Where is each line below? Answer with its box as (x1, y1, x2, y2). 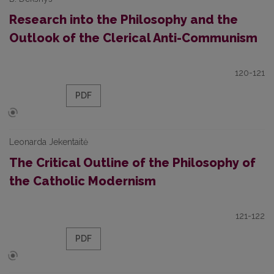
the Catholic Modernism (9, 174, 156, 188)
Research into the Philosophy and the (9, 12, 238, 27)
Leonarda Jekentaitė (9, 137, 88, 147)
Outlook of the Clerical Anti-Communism (9, 31, 257, 45)
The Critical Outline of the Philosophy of (9, 155, 256, 170)
